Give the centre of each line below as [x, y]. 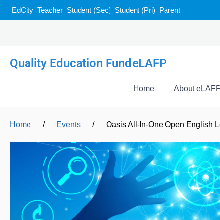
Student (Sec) [89, 10]
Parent [170, 10]
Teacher [50, 10]
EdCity [23, 10]
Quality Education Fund [71, 63]
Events [69, 124]
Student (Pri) [135, 10]
